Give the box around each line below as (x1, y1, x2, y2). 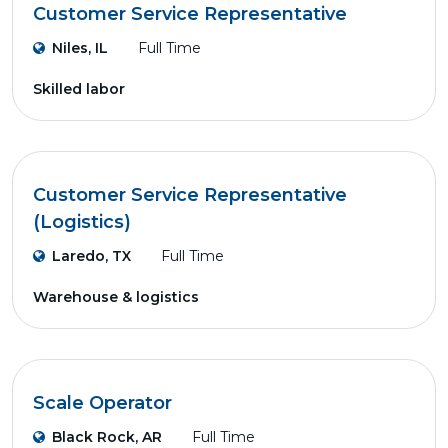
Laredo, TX (52, 247, 131, 265)
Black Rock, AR (52, 428, 162, 446)
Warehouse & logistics (33, 288, 199, 306)
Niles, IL (52, 39, 108, 57)
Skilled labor (33, 80, 125, 98)
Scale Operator (33, 392, 172, 414)
